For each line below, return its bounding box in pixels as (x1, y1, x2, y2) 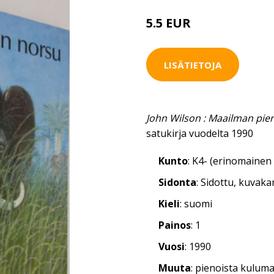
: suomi (180, 197, 212, 210)
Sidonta (158, 176, 196, 189)
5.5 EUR (146, 15, 194, 31)
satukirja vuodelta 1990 (146, 127, 253, 140)
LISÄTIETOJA (164, 58, 221, 71)
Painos (158, 218, 191, 232)
